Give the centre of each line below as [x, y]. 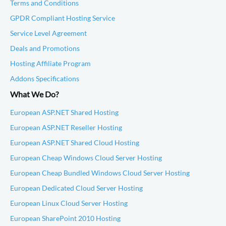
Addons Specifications [45, 78]
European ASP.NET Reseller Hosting [66, 127]
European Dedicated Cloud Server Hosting [76, 188]
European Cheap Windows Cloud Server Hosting [86, 158]
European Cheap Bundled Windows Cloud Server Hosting [100, 173]
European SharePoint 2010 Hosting [65, 218]
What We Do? [34, 94]
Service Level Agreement [48, 33]
